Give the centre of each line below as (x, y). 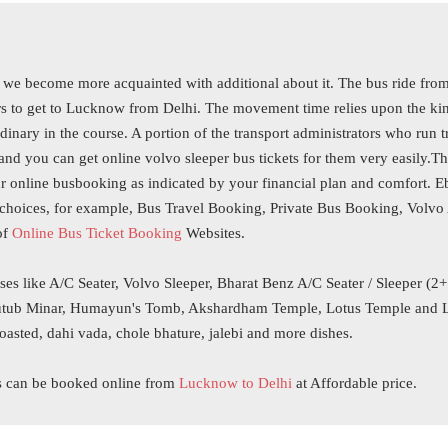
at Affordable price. (359, 383)
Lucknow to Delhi (234, 383)
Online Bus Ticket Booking (97, 233)
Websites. (218, 233)
